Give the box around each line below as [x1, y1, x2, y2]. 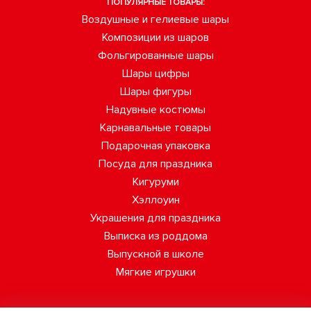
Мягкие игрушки [115, 265, 196, 279]
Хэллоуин [131, 193, 180, 207]
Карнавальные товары [100, 121, 211, 135]
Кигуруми [132, 175, 179, 189]
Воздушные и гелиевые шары [82, 12, 229, 26]
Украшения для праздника [90, 211, 221, 225]
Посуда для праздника [99, 157, 212, 171]
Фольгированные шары [97, 49, 214, 62]
